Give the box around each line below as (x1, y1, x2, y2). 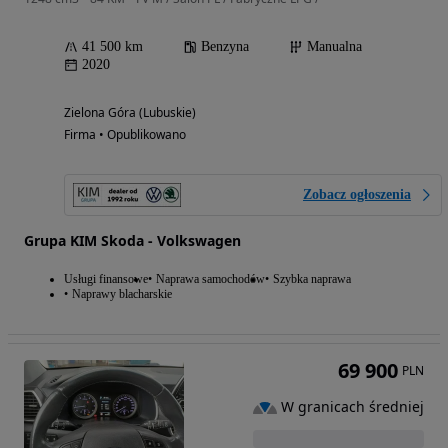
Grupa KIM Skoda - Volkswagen (24, 230, 241, 250)
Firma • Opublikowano (64, 125, 186, 143)
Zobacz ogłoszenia (303, 186, 411, 202)
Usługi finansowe (64, 271, 148, 286)
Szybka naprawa (273, 271, 351, 286)
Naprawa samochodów (156, 271, 265, 286)
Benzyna (201, 38, 249, 54)
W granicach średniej (281, 397, 424, 417)
